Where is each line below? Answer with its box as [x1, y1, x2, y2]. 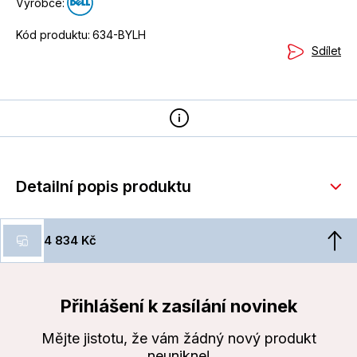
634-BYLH [92, 27, 146, 41]
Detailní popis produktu [16, 177, 191, 197]
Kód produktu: [16, 27, 90, 41]
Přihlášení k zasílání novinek [60, 296, 297, 317]
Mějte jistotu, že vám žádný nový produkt [41, 330, 316, 347]
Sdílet [312, 44, 341, 58]
